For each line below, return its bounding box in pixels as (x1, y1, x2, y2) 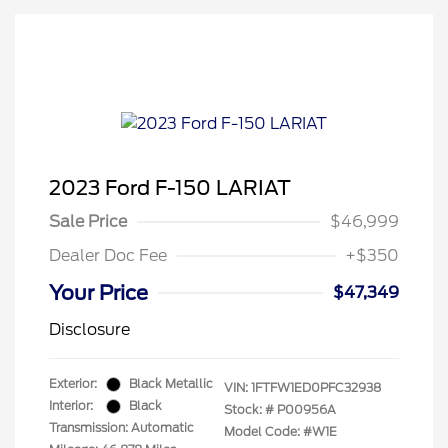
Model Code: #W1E (224, 424, 337, 440)
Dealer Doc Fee (49, 246, 167, 266)
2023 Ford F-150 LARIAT (49, 176, 291, 201)
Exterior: (49, 376, 97, 392)
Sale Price (49, 212, 127, 232)
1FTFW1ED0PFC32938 (251, 380, 381, 396)
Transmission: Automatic (49, 420, 194, 436)
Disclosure (49, 320, 130, 340)
